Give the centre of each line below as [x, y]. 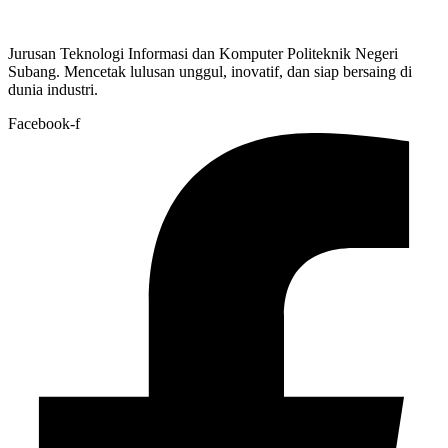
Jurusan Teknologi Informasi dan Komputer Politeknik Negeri [203, 53]
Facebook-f [44, 123]
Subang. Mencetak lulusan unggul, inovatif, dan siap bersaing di [210, 71]
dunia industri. [53, 89]
